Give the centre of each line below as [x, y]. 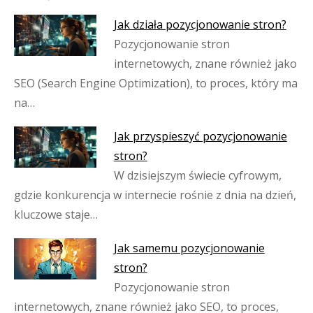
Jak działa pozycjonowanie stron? [200, 24]
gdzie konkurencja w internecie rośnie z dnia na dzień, [155, 195]
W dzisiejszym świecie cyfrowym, [197, 175]
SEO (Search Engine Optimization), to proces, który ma [156, 83]
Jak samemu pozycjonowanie [189, 248]
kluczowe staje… [56, 214]
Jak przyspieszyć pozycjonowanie [200, 136]
